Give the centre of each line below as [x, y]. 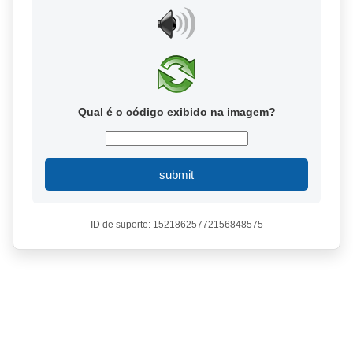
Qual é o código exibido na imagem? [176, 112]
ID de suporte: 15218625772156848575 [176, 225]
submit [176, 175]
